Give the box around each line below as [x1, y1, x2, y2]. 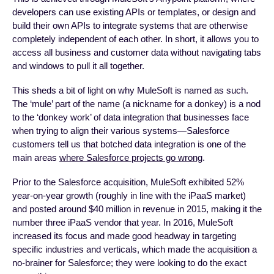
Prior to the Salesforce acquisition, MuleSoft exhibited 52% [12, 177, 244, 188]
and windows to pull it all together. [12, 61, 144, 72]
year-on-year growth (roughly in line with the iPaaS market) [12, 190, 246, 201]
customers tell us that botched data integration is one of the [12, 139, 246, 150]
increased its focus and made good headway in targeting [12, 231, 236, 242]
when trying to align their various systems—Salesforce [12, 125, 229, 136]
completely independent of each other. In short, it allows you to [12, 34, 259, 45]
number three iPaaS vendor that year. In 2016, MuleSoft [12, 217, 233, 228]
